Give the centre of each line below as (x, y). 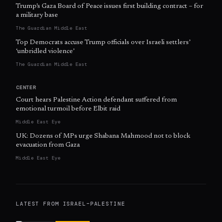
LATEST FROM (39, 204)
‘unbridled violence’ (45, 52)
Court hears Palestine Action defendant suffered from (96, 100)
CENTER (26, 88)
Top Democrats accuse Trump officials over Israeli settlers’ (103, 43)
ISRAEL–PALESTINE (94, 204)
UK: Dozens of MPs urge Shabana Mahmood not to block (103, 137)
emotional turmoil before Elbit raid (68, 109)
